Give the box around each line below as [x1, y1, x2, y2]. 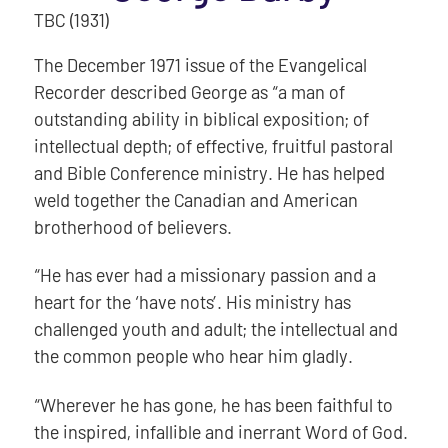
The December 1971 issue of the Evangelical [33, 54, 367, 77]
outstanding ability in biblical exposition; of [33, 108, 369, 131]
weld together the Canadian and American [33, 189, 358, 212]
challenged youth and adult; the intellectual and [33, 318, 398, 341]
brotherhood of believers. [33, 216, 232, 239]
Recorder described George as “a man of [33, 81, 345, 104]
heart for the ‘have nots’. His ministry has [33, 291, 351, 314]
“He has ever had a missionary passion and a [33, 264, 376, 287]
